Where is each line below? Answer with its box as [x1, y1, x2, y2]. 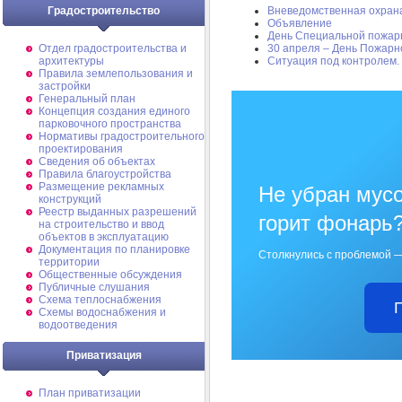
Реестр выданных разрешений [39, 205, 197, 218]
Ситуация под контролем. [267, 55, 399, 68]
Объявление [267, 17, 332, 31]
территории [39, 256, 100, 268]
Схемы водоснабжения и [39, 306, 166, 319]
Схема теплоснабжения [39, 293, 162, 306]
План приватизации [39, 387, 141, 399]
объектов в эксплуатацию [39, 231, 169, 243]
